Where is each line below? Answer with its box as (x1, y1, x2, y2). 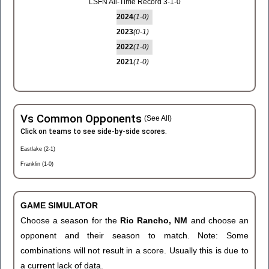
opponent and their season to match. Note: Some (20, 231, 249, 240)
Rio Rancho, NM (120, 216, 191, 225)
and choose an (190, 216, 249, 225)
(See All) (144, 114, 172, 122)
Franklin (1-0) (20, 161, 53, 167)
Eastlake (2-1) (20, 146, 55, 152)
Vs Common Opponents (20, 112, 142, 125)
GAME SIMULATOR (20, 201, 98, 210)
